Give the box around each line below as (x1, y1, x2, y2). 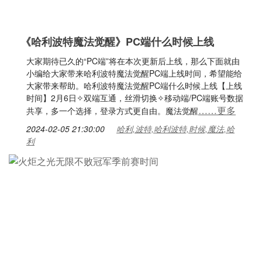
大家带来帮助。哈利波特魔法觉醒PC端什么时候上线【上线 (26, 80, 242, 91)
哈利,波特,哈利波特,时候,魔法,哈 (116, 123, 235, 135)
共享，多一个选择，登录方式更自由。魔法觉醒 (26, 105, 198, 116)
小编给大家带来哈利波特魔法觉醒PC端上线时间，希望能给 (26, 67, 242, 79)
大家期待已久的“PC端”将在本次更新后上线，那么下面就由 (26, 55, 240, 67)
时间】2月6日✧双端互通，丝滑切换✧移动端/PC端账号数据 (26, 92, 243, 104)
